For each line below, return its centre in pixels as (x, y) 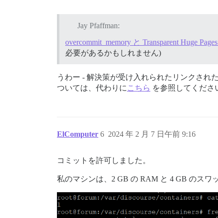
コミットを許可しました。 (104, 160)
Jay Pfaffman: (98, 25)
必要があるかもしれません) (113, 53)
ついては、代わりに (92, 88)
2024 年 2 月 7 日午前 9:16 (152, 134)
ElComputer (78, 134)
